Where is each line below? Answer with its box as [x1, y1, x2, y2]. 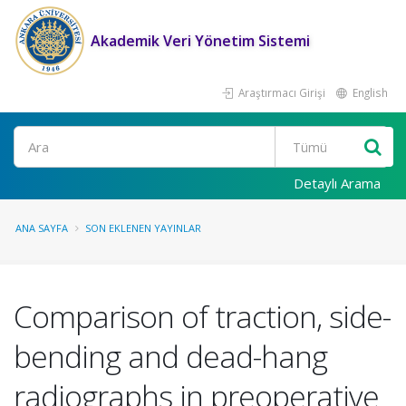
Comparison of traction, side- [14, 295, 391, 337]
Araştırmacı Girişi [236, 85, 325, 100]
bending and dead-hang [14, 335, 327, 377]
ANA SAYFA [15, 221, 68, 235]
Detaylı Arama [294, 174, 381, 192]
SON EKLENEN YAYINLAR [85, 221, 201, 235]
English [350, 85, 388, 100]
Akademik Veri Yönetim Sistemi [91, 31, 310, 51]
